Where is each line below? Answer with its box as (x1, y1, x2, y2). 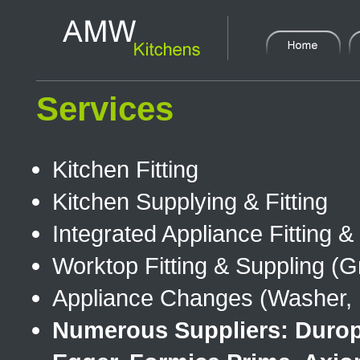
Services (36, 90, 174, 128)
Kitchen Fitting (52, 156, 198, 182)
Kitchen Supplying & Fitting (52, 188, 328, 215)
